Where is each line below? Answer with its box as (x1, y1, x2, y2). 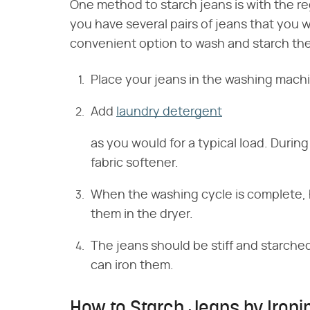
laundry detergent (116, 106, 222, 119)
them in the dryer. (91, 208, 193, 221)
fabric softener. (91, 157, 179, 170)
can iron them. (91, 259, 174, 273)
